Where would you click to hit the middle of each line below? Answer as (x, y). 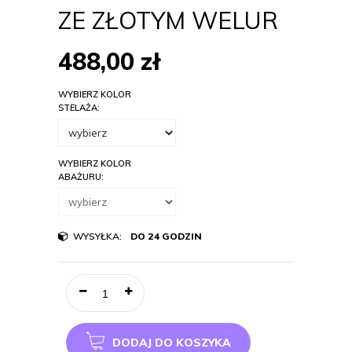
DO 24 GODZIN (166, 236)
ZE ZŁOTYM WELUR (168, 20)
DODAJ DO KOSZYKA (172, 343)
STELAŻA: (80, 108)
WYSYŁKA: (97, 236)
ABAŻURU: (82, 177)
